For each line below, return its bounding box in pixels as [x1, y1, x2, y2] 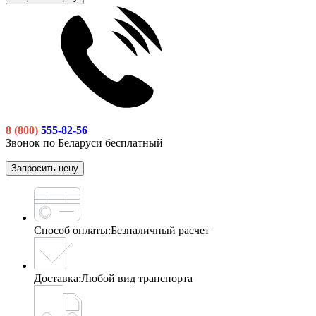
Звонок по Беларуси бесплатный [6, 136, 163, 149]
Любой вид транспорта [81, 272, 193, 284]
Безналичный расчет [111, 224, 209, 236]
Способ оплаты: [34, 224, 111, 236]
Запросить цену [11, 162, 78, 174]
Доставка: [34, 272, 81, 284]
